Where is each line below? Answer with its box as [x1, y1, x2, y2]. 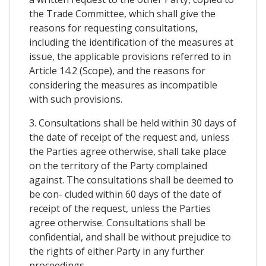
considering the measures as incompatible [29, 78, 217, 92]
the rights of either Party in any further [29, 245, 204, 258]
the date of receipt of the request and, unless [29, 131, 230, 144]
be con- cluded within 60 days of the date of [29, 188, 221, 201]
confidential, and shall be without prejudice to [29, 230, 231, 244]
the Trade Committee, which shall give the [29, 7, 216, 21]
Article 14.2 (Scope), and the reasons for [29, 64, 205, 78]
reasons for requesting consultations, [29, 21, 198, 35]
